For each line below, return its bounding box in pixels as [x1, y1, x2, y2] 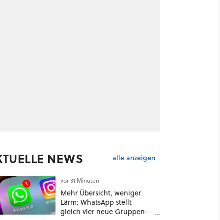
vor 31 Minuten [60, 176, 99, 185]
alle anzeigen [112, 153, 155, 163]
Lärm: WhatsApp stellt [60, 197, 132, 207]
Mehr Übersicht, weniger [60, 188, 141, 198]
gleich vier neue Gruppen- [60, 206, 148, 217]
